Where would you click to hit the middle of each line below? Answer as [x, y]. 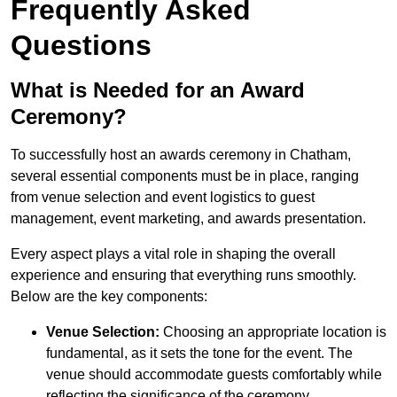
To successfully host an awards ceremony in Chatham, [181, 155]
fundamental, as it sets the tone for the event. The [199, 354]
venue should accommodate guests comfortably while [214, 375]
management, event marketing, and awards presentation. [188, 219]
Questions [81, 46]
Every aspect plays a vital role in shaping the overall [173, 254]
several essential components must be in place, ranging [185, 176]
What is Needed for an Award [158, 90]
